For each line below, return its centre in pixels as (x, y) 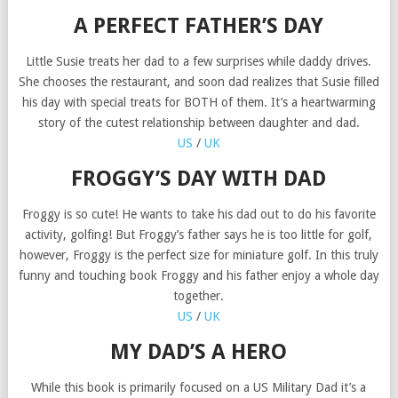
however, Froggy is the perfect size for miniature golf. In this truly (199, 255)
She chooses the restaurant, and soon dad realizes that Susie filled (199, 81)
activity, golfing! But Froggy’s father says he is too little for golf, (199, 234)
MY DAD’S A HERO (199, 351)
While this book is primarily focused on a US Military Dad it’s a (199, 387)
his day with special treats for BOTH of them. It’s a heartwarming (199, 102)
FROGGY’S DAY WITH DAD (199, 178)
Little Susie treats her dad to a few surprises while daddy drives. (199, 61)
